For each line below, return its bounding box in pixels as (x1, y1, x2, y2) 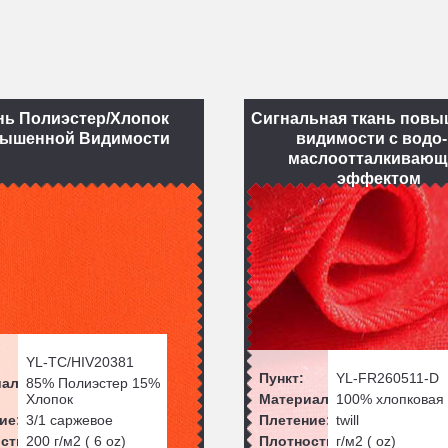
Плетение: (258, 412, 331, 428)
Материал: (258, 391, 334, 407)
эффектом (336, 170, 421, 187)
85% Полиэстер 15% (25, 375, 160, 391)
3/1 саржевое (25, 412, 113, 428)
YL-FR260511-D (335, 370, 439, 386)
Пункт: (258, 370, 304, 386)
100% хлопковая (335, 391, 444, 407)
